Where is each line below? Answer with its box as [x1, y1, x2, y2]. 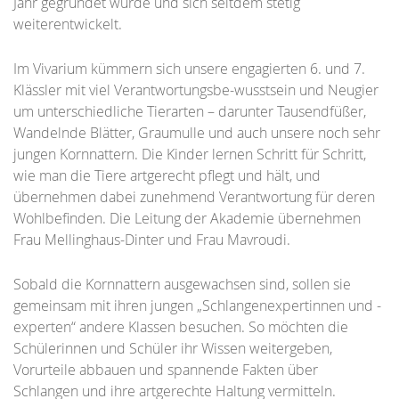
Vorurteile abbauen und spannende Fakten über [13, 359, 318, 379]
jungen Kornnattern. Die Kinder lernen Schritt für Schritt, [13, 143, 366, 164]
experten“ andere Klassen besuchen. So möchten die [13, 316, 348, 337]
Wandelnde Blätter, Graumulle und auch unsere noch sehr [13, 122, 380, 142]
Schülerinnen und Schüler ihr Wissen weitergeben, [13, 338, 332, 358]
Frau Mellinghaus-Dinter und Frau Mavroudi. [13, 229, 290, 249]
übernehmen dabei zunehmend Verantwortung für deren [13, 186, 375, 207]
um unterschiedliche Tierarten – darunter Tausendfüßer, [13, 101, 366, 121]
